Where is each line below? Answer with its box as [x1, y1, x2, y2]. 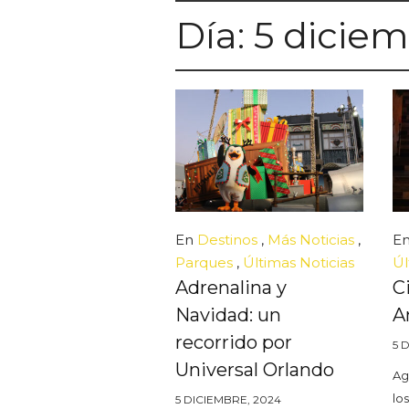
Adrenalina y [175, 276, 287, 299]
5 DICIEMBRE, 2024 [175, 392, 281, 406]
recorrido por [175, 330, 292, 353]
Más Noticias [267, 230, 354, 248]
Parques [175, 253, 233, 271]
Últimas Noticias [243, 253, 354, 271]
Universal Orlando [175, 358, 334, 381]
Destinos [197, 230, 257, 248]
